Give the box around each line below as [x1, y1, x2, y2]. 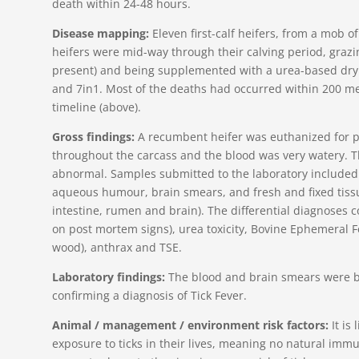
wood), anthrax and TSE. [51, 239, 182, 255]
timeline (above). [51, 99, 141, 115]
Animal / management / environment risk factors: [51, 317, 329, 333]
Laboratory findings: [51, 268, 165, 284]
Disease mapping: [51, 25, 149, 41]
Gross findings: [51, 128, 135, 144]
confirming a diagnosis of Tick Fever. [51, 287, 247, 303]
